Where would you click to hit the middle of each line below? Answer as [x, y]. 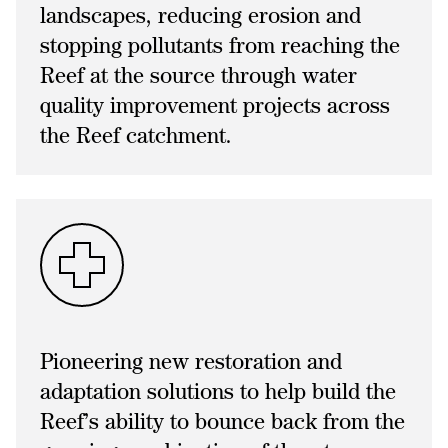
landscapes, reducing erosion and [200, 15]
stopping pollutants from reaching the [220, 45]
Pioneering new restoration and [191, 361]
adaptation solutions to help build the [218, 391]
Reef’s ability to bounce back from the [222, 421]
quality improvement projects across [215, 105]
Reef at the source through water [198, 75]
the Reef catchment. [136, 135]
